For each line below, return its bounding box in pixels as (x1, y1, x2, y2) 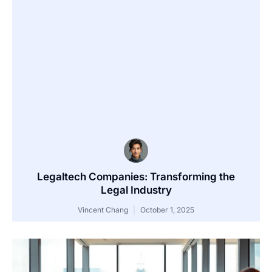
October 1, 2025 (138, 205, 194, 215)
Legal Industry (100, 184, 172, 197)
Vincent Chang (78, 205, 130, 215)
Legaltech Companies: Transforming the (37, 171, 235, 183)
